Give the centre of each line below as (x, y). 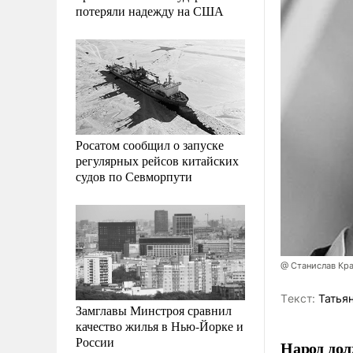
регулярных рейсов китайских (157, 160)
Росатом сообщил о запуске (150, 144)
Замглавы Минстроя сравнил (154, 310)
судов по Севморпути (134, 176)
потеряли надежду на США (150, 10)
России (95, 341)
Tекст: (298, 299)
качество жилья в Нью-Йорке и (160, 325)
